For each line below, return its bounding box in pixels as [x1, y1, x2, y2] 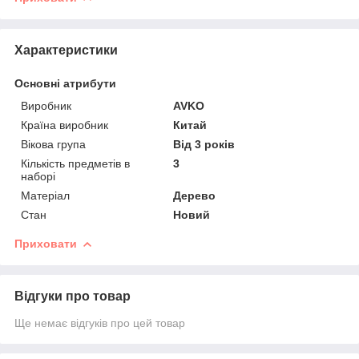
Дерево [173, 188, 216, 202]
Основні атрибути [14, 76, 116, 90]
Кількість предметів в [21, 156, 130, 170]
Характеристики [14, 42, 118, 57]
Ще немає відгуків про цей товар [14, 316, 185, 329]
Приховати [14, 236, 77, 250]
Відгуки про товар [14, 288, 131, 303]
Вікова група [21, 137, 86, 151]
